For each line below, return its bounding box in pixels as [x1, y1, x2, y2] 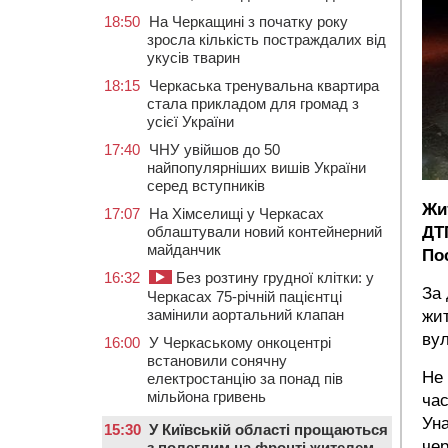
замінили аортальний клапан [147, 306, 344, 323]
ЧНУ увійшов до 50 [149, 141, 280, 158]
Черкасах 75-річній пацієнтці [147, 288, 342, 305]
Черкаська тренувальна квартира [149, 77, 379, 94]
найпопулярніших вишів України [147, 159, 366, 176]
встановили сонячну [147, 352, 287, 369]
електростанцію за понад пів [147, 370, 343, 387]
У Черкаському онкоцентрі [149, 334, 331, 351]
